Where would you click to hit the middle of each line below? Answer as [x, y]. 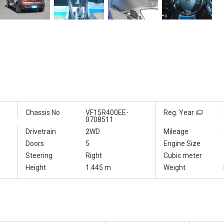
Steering [39, 156]
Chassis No [43, 113]
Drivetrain [41, 132]
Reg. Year [179, 113]
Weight [174, 168]
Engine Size [182, 144]
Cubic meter [183, 156]
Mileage [176, 132]
